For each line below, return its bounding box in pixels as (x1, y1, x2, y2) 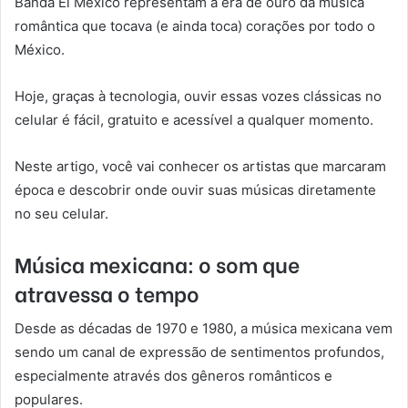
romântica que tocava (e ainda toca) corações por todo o (15, 16, 375, 35)
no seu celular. (15, 204, 108, 222)
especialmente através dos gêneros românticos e (15, 367, 332, 385)
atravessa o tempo (15, 276, 199, 308)
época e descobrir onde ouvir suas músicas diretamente (15, 180, 376, 199)
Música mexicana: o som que (15, 247, 300, 279)
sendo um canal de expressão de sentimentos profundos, (15, 343, 384, 362)
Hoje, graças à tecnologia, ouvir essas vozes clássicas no (15, 87, 382, 105)
